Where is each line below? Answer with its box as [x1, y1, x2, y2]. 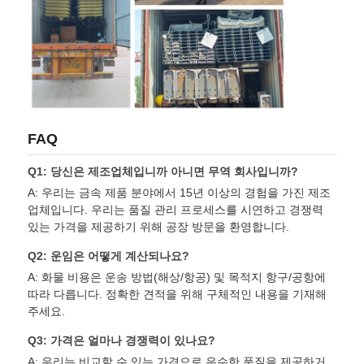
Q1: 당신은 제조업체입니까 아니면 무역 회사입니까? [28, 164, 299, 178]
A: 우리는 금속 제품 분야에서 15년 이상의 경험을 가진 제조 [28, 185, 331, 199]
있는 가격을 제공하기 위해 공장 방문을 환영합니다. [28, 219, 290, 233]
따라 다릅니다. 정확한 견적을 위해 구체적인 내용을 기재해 [28, 287, 327, 301]
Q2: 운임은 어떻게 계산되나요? [28, 249, 190, 262]
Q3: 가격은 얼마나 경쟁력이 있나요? [28, 333, 216, 347]
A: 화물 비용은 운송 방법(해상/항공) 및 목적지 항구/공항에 [28, 270, 327, 284]
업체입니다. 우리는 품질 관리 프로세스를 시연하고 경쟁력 [28, 202, 324, 216]
